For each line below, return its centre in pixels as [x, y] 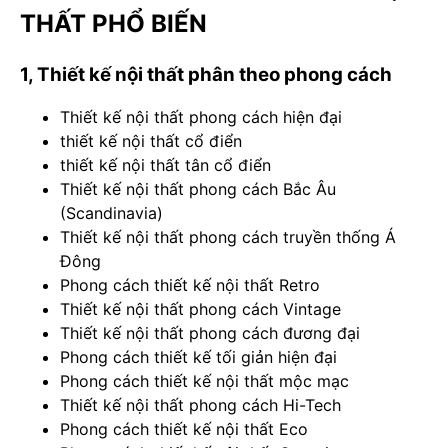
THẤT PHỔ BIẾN [113, 24]
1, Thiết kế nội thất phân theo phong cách [206, 75]
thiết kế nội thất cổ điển [151, 141]
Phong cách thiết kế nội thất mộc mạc [204, 381]
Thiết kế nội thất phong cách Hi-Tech [200, 405]
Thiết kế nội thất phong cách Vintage [200, 309]
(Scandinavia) [111, 213]
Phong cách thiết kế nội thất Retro [190, 285]
